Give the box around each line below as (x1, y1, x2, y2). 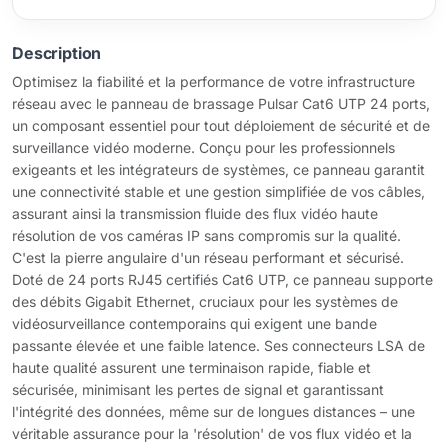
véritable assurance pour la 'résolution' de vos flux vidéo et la (12, 425, 412, 442)
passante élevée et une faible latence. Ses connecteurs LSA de (12, 337, 425, 354)
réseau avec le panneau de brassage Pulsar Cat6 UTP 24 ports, (12, 95, 430, 112)
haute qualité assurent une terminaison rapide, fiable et (12, 359, 371, 376)
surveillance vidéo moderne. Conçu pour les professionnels (12, 139, 395, 156)
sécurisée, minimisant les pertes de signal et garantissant (12, 381, 384, 398)
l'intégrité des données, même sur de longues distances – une (12, 403, 415, 420)
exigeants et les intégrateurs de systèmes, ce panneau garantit (12, 161, 425, 178)
